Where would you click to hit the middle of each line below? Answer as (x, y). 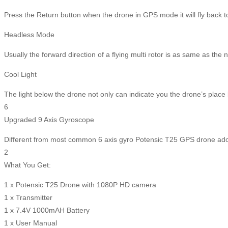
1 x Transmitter (28, 198)
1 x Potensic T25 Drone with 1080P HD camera (80, 185)
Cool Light (20, 75)
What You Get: (27, 165)
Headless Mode (29, 35)
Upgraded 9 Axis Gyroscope (49, 120)
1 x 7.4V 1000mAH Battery (47, 210)
